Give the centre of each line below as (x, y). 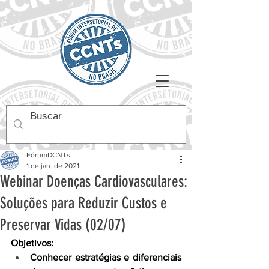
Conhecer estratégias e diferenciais (106, 257)
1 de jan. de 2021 (53, 166)
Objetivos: (32, 243)
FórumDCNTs (48, 155)
